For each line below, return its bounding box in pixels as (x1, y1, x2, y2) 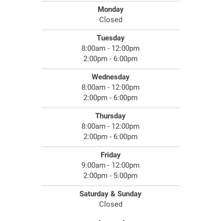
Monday (97, 5, 124, 14)
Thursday (95, 111, 126, 121)
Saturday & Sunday (79, 189, 142, 199)
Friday (100, 150, 121, 160)
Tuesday (96, 34, 125, 43)
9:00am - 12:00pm (81, 161, 140, 170)
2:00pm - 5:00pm (83, 171, 138, 181)
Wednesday (91, 73, 130, 82)
